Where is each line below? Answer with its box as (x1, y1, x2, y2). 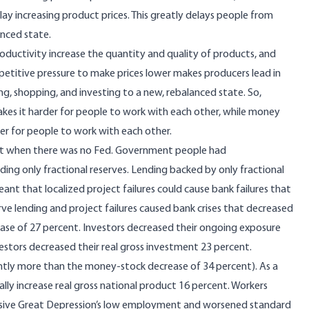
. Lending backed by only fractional (127, 165, 284, 176)
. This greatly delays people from (128, 10, 273, 21)
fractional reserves (43, 165, 127, 176)
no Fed (80, 146, 111, 157)
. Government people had (111, 146, 226, 157)
